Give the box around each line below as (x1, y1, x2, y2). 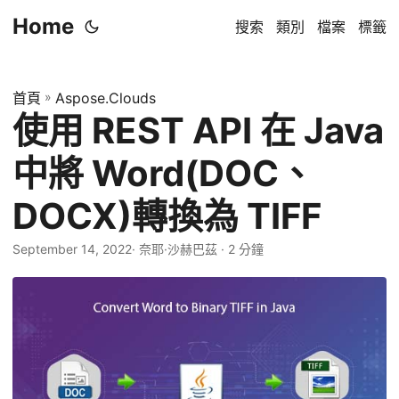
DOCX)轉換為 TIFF (12, 194, 322, 238)
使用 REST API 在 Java (12, 109, 384, 152)
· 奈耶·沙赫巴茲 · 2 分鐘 (132, 241, 264, 256)
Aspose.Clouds (55, 89, 156, 107)
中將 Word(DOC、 (12, 151, 314, 195)
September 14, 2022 (12, 241, 132, 256)
